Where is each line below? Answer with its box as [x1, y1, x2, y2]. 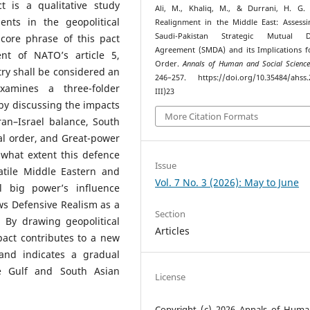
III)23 [155, 86, 175, 96]
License [155, 270, 186, 283]
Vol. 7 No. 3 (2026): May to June [155, 175, 300, 189]
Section [155, 207, 186, 220]
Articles [155, 224, 190, 237]
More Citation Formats [165, 109, 259, 122]
